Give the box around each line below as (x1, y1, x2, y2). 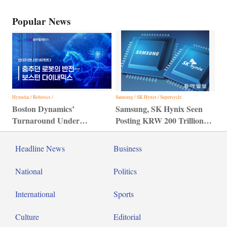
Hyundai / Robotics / (12, 94, 54, 101)
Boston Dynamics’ (12, 103, 75, 115)
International (15, 188, 55, 200)
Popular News (12, 14, 71, 29)
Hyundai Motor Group (12, 126, 91, 138)
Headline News (15, 143, 65, 154)
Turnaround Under (12, 115, 80, 127)
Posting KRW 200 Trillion (115, 115, 204, 127)
